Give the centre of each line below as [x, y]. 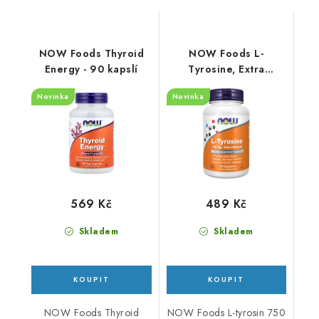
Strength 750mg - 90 [226, 85]
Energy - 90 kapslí [91, 69]
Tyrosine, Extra [226, 69]
